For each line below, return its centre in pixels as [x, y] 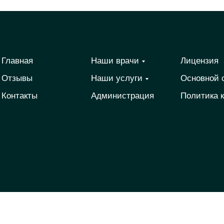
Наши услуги [116, 78]
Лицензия [199, 61]
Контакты [19, 96]
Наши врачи [115, 61]
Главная [17, 61]
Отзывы [17, 78]
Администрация [122, 96]
